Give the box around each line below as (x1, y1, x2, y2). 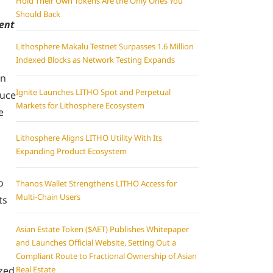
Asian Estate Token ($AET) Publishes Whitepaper (16, 224, 189, 235)
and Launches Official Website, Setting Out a (16, 237, 176, 248)
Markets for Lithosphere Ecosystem (16, 100, 144, 111)
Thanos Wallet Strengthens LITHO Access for (16, 178, 177, 189)
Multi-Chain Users (16, 191, 80, 202)
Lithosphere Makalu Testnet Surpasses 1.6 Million (16, 41, 194, 52)
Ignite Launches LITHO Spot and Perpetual (16, 87, 171, 97)
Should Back (16, 9, 60, 19)
